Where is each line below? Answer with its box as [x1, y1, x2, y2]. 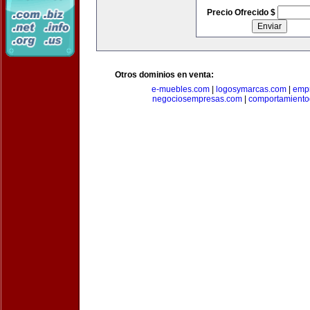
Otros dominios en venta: [115, 70, 214, 80]
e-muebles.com [152, 84, 210, 94]
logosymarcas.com [216, 84, 286, 94]
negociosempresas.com [152, 94, 242, 104]
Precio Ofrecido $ [206, 8, 277, 17]
